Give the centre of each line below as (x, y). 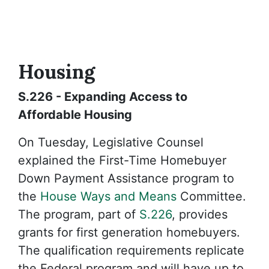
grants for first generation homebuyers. (129, 232)
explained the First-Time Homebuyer (122, 160)
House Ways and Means (108, 196)
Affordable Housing (75, 115)
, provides (200, 214)
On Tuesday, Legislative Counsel (111, 142)
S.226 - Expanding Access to (103, 97)
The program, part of (79, 214)
